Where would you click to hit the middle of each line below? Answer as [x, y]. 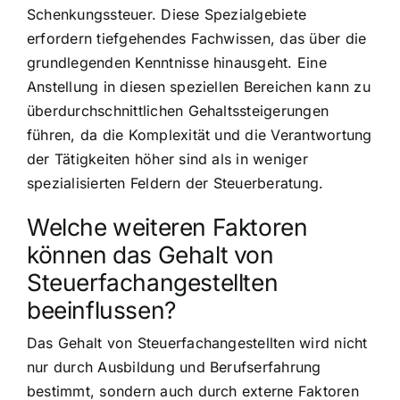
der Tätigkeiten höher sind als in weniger [167, 159]
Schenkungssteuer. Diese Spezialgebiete [167, 15]
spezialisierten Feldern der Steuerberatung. [175, 183]
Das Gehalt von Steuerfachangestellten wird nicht [197, 343]
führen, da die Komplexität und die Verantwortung [200, 135]
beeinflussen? [101, 310]
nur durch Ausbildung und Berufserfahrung [174, 367]
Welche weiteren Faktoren [167, 227]
